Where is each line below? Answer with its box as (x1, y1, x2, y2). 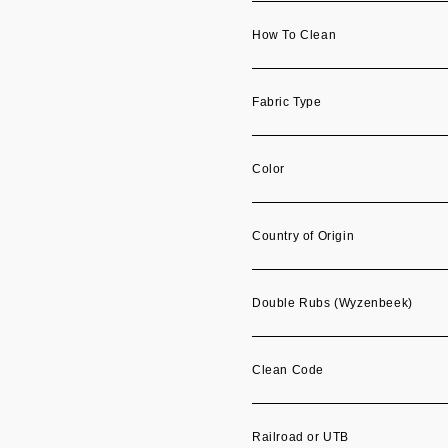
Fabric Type (252, 95, 322, 109)
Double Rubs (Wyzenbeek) (252, 296, 413, 310)
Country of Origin (252, 229, 355, 243)
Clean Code (252, 363, 324, 377)
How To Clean (252, 28, 337, 42)
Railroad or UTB (252, 430, 349, 444)
